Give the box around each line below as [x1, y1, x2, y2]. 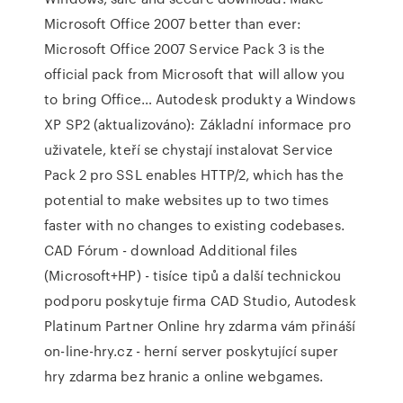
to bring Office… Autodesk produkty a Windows [44, 89, 355, 109]
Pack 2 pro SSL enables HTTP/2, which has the [44, 165, 344, 184]
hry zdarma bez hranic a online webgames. [44, 366, 324, 386]
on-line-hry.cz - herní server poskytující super [44, 341, 338, 361]
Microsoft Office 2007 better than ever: [44, 13, 302, 33]
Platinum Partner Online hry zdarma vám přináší [44, 316, 355, 336]
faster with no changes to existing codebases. [44, 215, 345, 235]
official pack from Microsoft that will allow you [44, 64, 345, 84]
